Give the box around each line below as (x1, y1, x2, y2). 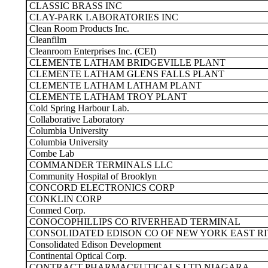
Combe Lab (27, 148, 74, 159)
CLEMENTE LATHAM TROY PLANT (27, 92, 187, 102)
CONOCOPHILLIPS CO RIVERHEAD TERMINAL (27, 217, 240, 227)
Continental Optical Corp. (27, 251, 127, 261)
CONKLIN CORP (27, 194, 102, 204)
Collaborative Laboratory (27, 114, 124, 124)
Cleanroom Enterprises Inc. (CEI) (27, 46, 156, 56)
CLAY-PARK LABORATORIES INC (27, 12, 178, 22)
